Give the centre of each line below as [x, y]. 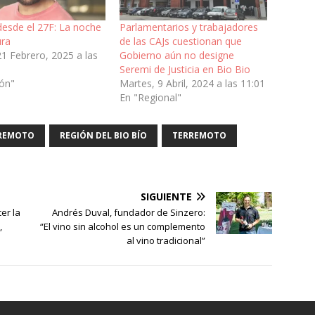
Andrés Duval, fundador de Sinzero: [129, 213]
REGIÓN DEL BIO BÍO [103, 136]
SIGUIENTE [167, 197]
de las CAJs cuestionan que [180, 41]
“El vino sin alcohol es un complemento [123, 227]
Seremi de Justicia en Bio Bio [185, 70]
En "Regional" [150, 98]
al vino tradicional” [166, 241]
